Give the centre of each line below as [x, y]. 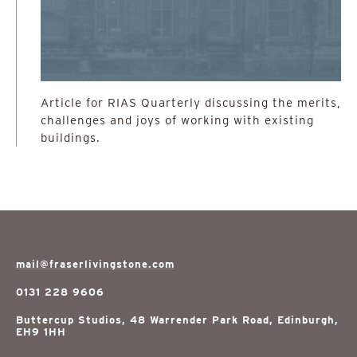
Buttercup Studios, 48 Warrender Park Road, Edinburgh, [177, 320]
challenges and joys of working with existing [177, 120]
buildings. [71, 138]
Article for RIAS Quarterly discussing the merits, [191, 103]
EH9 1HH [41, 332]
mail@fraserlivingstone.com [95, 264]
